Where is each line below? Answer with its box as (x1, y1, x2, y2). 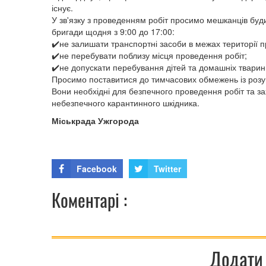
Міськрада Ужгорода (52, 115, 139, 127)
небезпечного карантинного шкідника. (52, 97, 199, 109)
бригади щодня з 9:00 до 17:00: (52, 26, 175, 38)
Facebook (77, 163, 117, 175)
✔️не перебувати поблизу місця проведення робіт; (52, 49, 247, 62)
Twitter (154, 163, 181, 175)
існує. (52, 2, 73, 14)
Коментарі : (52, 186, 127, 214)
